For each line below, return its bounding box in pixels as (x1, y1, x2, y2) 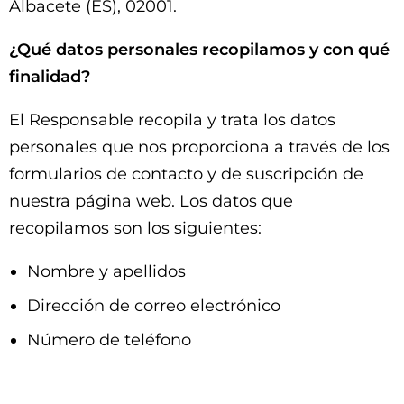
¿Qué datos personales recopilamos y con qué (9, 40, 390, 60)
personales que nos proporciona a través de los (9, 137, 390, 157)
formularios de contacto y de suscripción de (9, 164, 363, 184)
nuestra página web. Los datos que (9, 191, 293, 211)
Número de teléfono (27, 330, 191, 350)
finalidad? (9, 67, 90, 87)
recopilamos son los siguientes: (9, 218, 262, 238)
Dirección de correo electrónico (27, 296, 280, 316)
